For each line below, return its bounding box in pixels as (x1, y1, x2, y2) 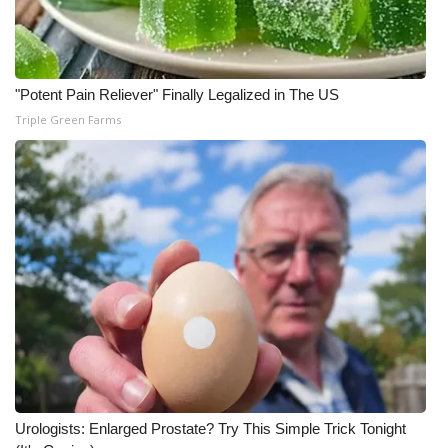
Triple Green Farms (15, 112, 121, 127)
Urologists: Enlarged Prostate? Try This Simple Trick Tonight (15, 420, 406, 437)
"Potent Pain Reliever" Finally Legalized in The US (15, 86, 339, 103)
